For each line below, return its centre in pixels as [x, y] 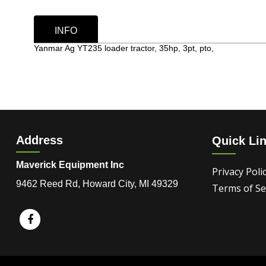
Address [39, 140]
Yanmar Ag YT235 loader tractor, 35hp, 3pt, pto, [124, 48]
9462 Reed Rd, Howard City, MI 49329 [97, 184]
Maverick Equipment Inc [70, 165]
